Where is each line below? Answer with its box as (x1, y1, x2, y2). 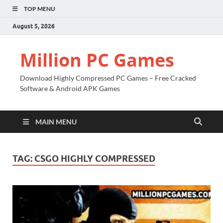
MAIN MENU (35, 117, 77, 126)
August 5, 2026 (12, 22, 55, 30)
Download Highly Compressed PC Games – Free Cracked (20, 74, 196, 82)
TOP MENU (24, 5, 55, 12)
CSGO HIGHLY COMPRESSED (34, 153, 155, 164)
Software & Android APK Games (20, 84, 120, 93)
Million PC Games (20, 48, 174, 72)
